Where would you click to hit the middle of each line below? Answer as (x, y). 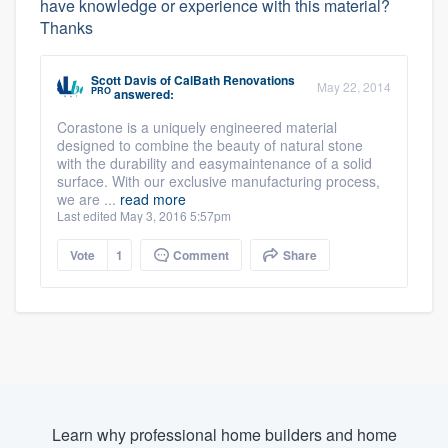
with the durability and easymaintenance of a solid (214, 162)
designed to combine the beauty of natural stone (210, 144)
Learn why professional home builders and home (224, 434)
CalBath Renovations (234, 79)
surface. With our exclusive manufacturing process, (218, 180)
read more (153, 198)
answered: (142, 93)
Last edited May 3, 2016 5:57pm (144, 215)
